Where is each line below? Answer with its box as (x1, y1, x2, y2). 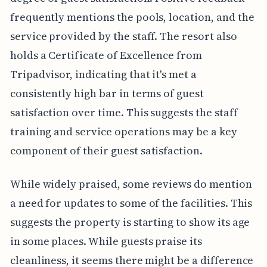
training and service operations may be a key (10, 123, 237, 139)
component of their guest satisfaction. (10, 142, 203, 158)
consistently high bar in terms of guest (10, 85, 204, 101)
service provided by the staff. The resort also (10, 28, 237, 44)
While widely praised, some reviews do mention (10, 176, 252, 191)
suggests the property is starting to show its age (10, 214, 250, 229)
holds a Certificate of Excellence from (10, 47, 202, 63)
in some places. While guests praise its (10, 233, 202, 249)
